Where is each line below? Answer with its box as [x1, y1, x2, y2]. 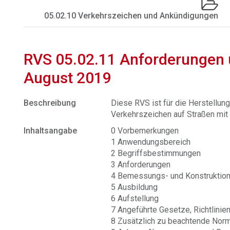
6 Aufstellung [111, 194, 159, 203]
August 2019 [24, 69, 112, 87]
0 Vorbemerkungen [111, 126, 179, 136]
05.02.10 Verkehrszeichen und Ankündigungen [44, 11, 219, 21]
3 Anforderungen [111, 160, 171, 169]
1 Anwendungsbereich [111, 137, 191, 147]
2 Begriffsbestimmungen [111, 148, 201, 158]
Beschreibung [24, 98, 76, 108]
